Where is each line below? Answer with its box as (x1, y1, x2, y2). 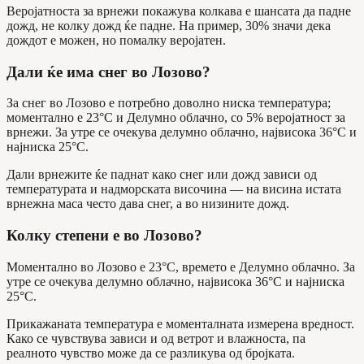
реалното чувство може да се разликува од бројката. (6, 345, 295, 360)
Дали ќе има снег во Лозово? (6, 63, 210, 80)
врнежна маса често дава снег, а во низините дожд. (6, 197, 289, 211)
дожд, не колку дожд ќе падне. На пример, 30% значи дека (6, 18, 331, 32)
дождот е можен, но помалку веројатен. (6, 32, 226, 47)
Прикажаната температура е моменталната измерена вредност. (6, 316, 354, 331)
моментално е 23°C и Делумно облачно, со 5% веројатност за (6, 110, 345, 125)
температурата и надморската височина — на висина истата (6, 182, 341, 197)
